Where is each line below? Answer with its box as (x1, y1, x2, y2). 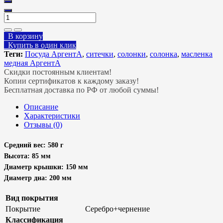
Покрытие (5, 204, 40, 213)
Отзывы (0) (24, 120, 62, 129)
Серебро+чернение (85, 204, 150, 213)
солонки (117, 50, 146, 59)
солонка (150, 50, 177, 59)
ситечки (86, 50, 113, 59)
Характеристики (24, 111, 80, 120)
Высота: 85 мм (4, 152, 51, 160)
